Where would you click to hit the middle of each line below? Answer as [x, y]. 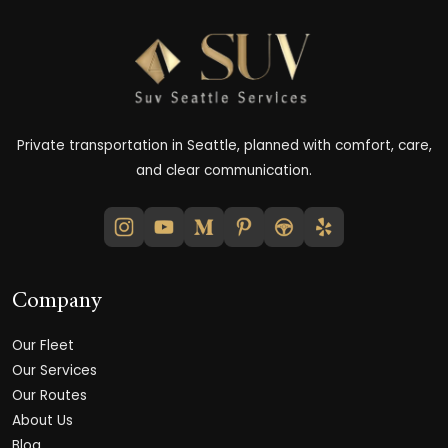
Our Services [54, 371]
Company [57, 301]
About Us [42, 421]
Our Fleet [43, 346]
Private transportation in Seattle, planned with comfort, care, [224, 146]
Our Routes [49, 396]
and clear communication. [224, 171]
